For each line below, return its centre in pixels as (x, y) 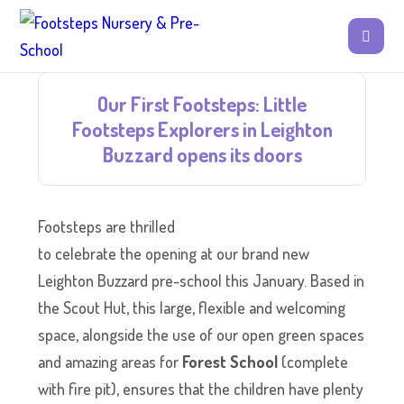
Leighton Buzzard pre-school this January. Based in (202, 280)
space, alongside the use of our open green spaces (202, 335)
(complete (313, 362)
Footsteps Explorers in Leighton (202, 129)
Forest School (230, 362)
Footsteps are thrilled (107, 226)
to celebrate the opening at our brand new (174, 253)
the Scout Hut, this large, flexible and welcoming (192, 308)
